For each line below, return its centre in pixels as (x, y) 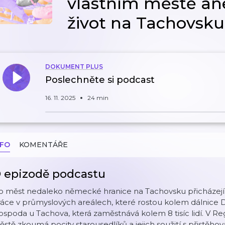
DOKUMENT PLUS (74, 67)
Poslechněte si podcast (100, 80)
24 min (98, 98)
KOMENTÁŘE (43, 145)
